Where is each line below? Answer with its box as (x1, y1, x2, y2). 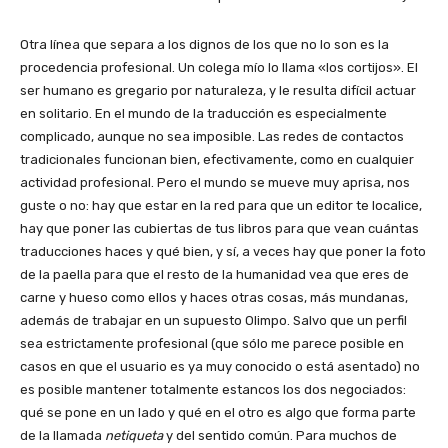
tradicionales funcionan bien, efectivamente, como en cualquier (20, 151, 414, 167)
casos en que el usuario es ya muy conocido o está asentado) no (20, 358, 420, 374)
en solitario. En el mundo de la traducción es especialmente (20, 105, 387, 121)
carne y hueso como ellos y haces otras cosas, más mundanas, (20, 289, 408, 305)
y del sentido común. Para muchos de (163, 427, 397, 443)
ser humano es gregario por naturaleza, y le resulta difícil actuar (20, 82, 416, 98)
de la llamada (20, 427, 105, 443)
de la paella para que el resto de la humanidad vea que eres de (20, 266, 409, 282)
